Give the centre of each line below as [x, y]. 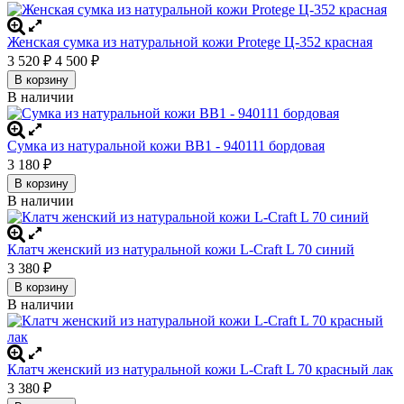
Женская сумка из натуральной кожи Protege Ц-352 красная [190, 41]
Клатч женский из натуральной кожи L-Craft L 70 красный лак [200, 369]
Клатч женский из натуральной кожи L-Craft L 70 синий [181, 249]
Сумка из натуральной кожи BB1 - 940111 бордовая [166, 145]
